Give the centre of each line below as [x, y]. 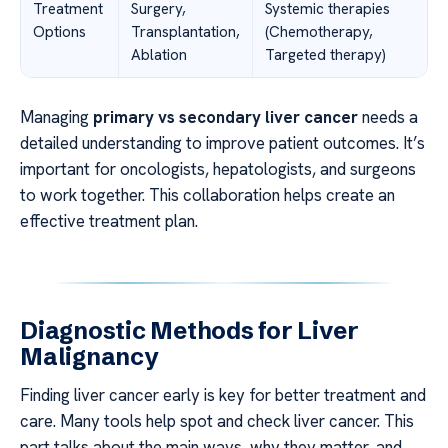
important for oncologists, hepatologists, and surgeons [218, 169]
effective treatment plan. [109, 221]
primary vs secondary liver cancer [225, 117]
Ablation [159, 55]
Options [59, 32]
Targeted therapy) [325, 55]
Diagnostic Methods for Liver [189, 331]
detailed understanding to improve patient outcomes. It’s [222, 143]
